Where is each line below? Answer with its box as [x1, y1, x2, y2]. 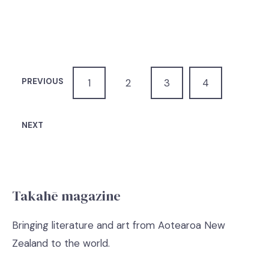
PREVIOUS [21, 76, 64, 86]
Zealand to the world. [12, 236, 110, 250]
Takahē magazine [12, 186, 121, 205]
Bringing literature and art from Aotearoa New [12, 218, 225, 232]
